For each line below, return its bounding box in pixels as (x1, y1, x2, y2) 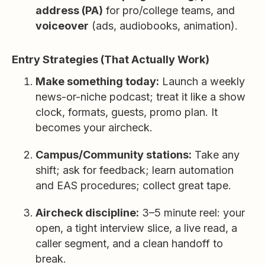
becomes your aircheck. (35, 121, 153, 134)
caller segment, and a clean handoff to (35, 237, 223, 250)
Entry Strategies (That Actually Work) (12, 53, 209, 66)
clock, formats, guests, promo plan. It (35, 106, 218, 118)
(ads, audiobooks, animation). (89, 20, 238, 32)
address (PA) (35, 4, 103, 17)
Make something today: (35, 75, 159, 88)
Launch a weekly (159, 75, 245, 88)
